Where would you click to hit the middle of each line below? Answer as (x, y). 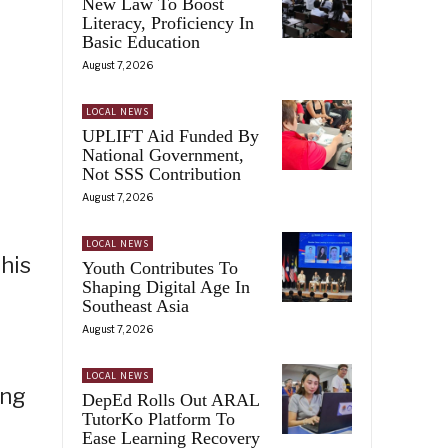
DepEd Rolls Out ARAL (171, 399)
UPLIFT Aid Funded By (170, 135)
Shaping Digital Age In (166, 286)
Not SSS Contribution (161, 173)
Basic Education (141, 41)
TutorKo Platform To (158, 418)
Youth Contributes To (160, 267)
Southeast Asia (135, 305)
